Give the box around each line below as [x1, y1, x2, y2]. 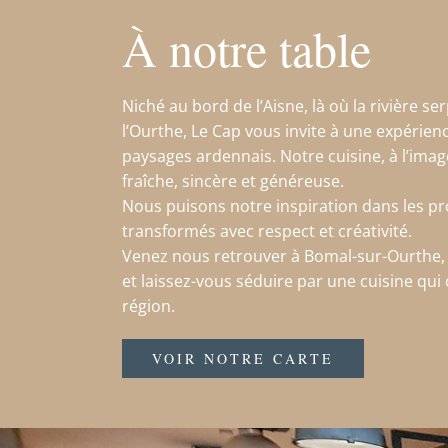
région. [122, 295, 175, 318]
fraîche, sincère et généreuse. [122, 170, 344, 193]
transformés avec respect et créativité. [122, 220, 412, 243]
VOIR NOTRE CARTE [152, 349, 334, 369]
